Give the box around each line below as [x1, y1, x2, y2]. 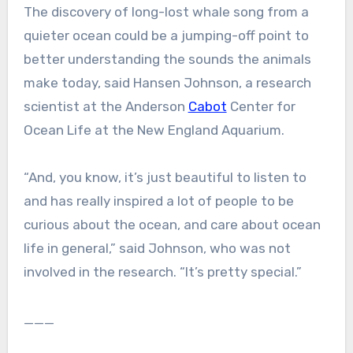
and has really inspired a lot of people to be [23, 193, 294, 210]
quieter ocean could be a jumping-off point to [23, 28, 309, 44]
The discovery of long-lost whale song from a [23, 4, 309, 20]
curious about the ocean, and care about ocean [23, 217, 321, 233]
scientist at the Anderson [23, 98, 188, 115]
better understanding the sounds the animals [23, 51, 311, 68]
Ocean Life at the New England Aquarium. [23, 122, 284, 139]
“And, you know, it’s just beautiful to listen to [23, 169, 307, 186]
